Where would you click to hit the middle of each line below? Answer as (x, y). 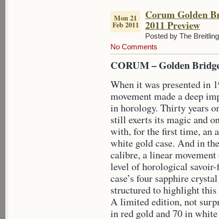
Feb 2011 (125, 25)
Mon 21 (125, 18)
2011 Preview (173, 25)
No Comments (134, 47)
